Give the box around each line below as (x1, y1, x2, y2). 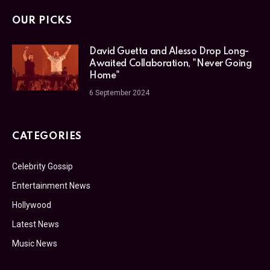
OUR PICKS (12, 15, 72, 26)
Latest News (12, 219, 59, 229)
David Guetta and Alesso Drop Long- (89, 46, 249, 57)
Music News (12, 238, 57, 248)
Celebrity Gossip (12, 161, 73, 171)
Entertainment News (12, 180, 90, 190)
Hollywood (12, 199, 51, 210)
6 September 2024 (89, 88, 149, 97)
